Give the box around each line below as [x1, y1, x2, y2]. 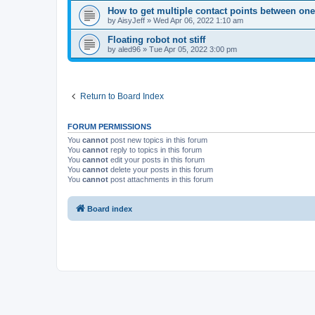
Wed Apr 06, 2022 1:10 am [153, 16, 243, 25]
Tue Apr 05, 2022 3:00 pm [149, 45, 237, 53]
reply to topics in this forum [108, 146, 202, 154]
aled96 [118, 45, 141, 53]
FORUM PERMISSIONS [67, 122, 151, 131]
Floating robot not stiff [108, 34, 205, 45]
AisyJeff [117, 16, 145, 25]
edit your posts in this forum [108, 155, 205, 164]
